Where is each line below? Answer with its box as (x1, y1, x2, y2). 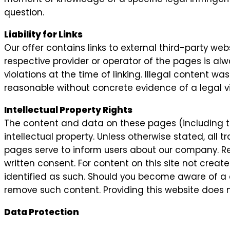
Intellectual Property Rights (4, 103, 132, 116)
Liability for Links (4, 28, 83, 41)
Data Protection (4, 205, 79, 218)
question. (4, 6, 44, 19)
